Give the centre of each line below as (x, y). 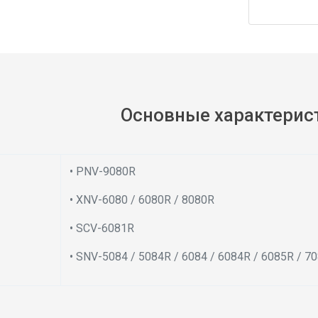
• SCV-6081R (103, 229)
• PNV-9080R (104, 172)
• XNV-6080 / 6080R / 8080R (143, 200)
